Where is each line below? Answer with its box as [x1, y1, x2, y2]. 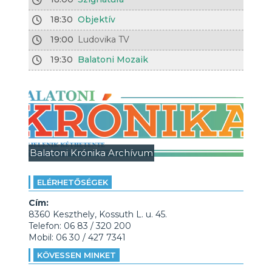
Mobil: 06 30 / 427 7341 [28, 232, 126, 243]
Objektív [78, 14, 116, 25]
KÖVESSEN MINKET [36, 250, 116, 260]
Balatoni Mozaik [78, 54, 149, 65]
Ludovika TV [78, 34, 130, 45]
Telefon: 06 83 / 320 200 [28, 220, 131, 231]
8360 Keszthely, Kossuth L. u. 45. [28, 209, 167, 220]
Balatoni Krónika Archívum [29, 147, 153, 158]
